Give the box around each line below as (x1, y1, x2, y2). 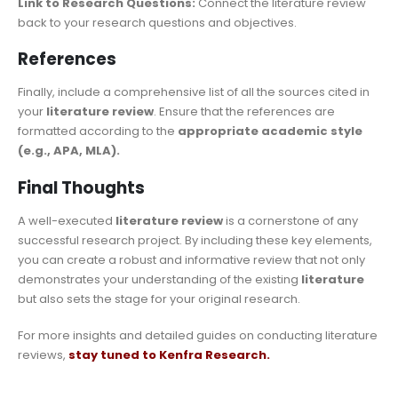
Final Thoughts (18, 177, 145, 199)
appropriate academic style (178, 123, 362, 140)
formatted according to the (18, 123, 178, 140)
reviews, (18, 346, 68, 363)
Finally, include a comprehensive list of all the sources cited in (18, 84, 370, 101)
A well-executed (18, 212, 115, 229)
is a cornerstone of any (223, 212, 358, 229)
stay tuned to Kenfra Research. (68, 346, 270, 363)
